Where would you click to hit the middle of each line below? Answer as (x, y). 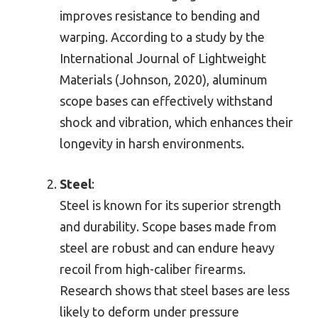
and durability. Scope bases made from (168, 227)
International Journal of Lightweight (163, 59)
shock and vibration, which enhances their (176, 122)
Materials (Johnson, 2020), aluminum (164, 80)
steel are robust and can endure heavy (167, 248)
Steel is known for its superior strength (170, 205)
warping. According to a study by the (162, 37)
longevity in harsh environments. (152, 144)
